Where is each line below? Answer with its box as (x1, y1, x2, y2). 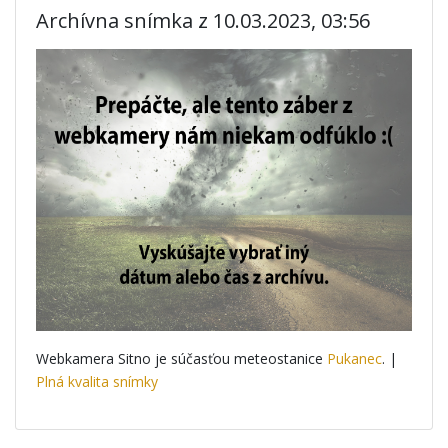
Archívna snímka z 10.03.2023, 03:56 (36, 7, 370, 34)
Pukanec (327, 349, 382, 368)
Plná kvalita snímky (36, 372, 158, 391)
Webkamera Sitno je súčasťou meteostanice (36, 349, 327, 368)
